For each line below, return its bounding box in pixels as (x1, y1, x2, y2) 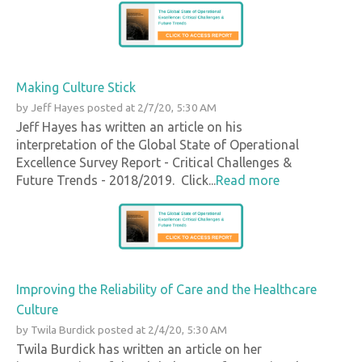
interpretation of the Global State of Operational (16, 137, 299, 153)
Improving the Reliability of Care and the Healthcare (16, 281, 317, 297)
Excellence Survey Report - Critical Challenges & (16, 155, 292, 170)
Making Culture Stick (16, 80, 136, 95)
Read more (216, 173, 280, 188)
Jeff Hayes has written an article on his (16, 120, 242, 135)
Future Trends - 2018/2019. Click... (16, 173, 216, 188)
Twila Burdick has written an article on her (16, 341, 262, 356)
